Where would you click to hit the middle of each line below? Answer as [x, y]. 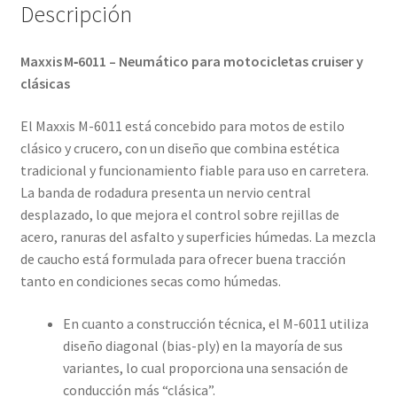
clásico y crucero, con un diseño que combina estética [179, 148]
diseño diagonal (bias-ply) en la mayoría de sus [202, 345]
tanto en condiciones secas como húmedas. [150, 281]
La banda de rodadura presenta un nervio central [165, 193]
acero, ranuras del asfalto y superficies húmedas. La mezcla [198, 237]
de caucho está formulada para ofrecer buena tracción [183, 259]
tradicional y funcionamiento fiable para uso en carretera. [194, 171]
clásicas [45, 84]
